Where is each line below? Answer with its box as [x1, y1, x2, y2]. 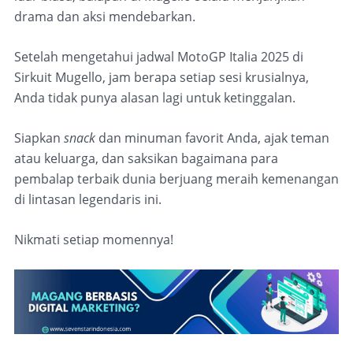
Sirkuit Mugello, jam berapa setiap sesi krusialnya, [14, 68, 309, 86]
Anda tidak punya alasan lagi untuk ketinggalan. [14, 88, 295, 106]
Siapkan [14, 128, 64, 147]
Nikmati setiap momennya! [14, 230, 173, 248]
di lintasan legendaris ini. [14, 190, 162, 208]
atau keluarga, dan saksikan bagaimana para [14, 149, 278, 167]
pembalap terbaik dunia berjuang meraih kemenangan [14, 169, 339, 188]
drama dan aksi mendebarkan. [14, 7, 195, 25]
